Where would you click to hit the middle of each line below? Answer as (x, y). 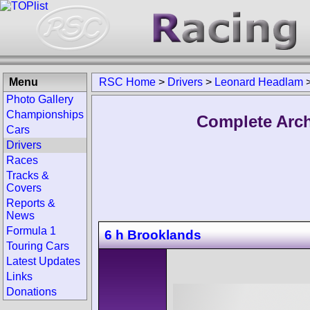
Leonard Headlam (259, 82)
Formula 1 (31, 231)
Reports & (31, 203)
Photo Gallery (40, 99)
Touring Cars (38, 246)
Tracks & (28, 175)
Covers (24, 188)
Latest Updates (43, 261)
